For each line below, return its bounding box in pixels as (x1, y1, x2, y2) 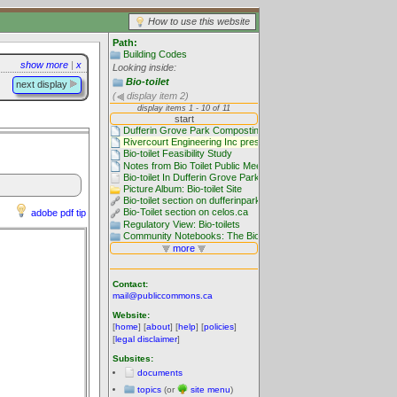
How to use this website (148, 16, 250, 27)
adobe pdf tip (31, 207, 86, 218)
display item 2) (124, 90, 189, 102)
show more (20, 59, 68, 70)
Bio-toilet (126, 76, 169, 88)
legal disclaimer (115, 334, 177, 344)
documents (137, 368, 183, 378)
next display (16, 79, 70, 90)
